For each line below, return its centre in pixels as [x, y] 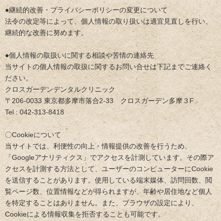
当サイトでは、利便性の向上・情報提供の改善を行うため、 [98, 146]
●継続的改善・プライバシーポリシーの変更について [86, 10]
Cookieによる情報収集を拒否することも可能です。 [85, 214]
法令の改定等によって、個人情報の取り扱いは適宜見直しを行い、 [109, 21]
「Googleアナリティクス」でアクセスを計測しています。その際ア [110, 157]
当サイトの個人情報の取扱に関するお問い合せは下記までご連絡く [109, 66]
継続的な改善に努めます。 [46, 32]
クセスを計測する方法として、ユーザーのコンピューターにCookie [109, 168]
